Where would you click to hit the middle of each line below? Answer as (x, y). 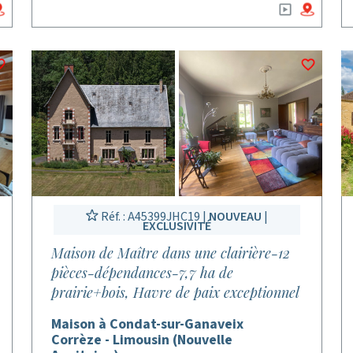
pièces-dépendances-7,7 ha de (143, 273)
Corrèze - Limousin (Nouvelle (142, 340)
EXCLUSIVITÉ (176, 226)
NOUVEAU (235, 217)
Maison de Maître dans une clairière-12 (171, 253)
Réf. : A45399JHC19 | (153, 217)
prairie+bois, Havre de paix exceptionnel (176, 292)
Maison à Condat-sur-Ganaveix (148, 324)
